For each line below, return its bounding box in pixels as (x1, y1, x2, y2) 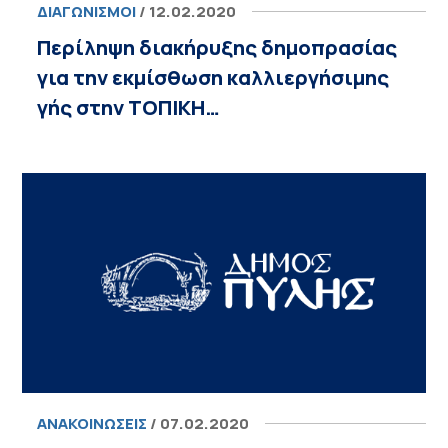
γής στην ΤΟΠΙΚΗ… (37, 94, 221, 121)
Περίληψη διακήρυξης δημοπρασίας (37, 34, 398, 61)
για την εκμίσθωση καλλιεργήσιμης (37, 64, 390, 91)
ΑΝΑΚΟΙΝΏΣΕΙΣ (37, 413, 148, 434)
